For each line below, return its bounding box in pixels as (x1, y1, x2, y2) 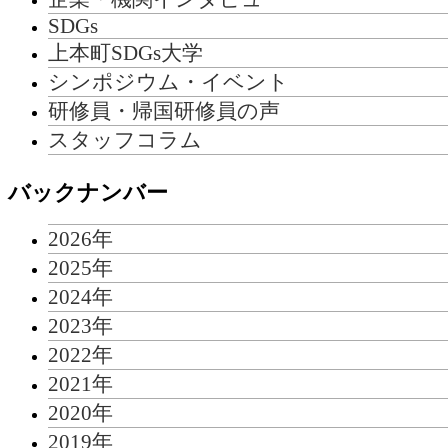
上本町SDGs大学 (48, 40, 203, 64)
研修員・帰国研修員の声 (48, 98, 280, 122)
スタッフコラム (48, 127, 202, 151)
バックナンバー (8, 180, 168, 205)
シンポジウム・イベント (48, 69, 289, 93)
